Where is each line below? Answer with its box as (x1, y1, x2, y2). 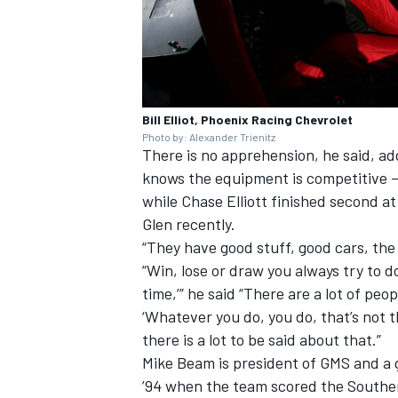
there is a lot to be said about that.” (142, 329, 381, 349)
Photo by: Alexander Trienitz (142, 130, 275, 143)
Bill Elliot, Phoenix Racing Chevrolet (142, 111, 353, 127)
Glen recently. (142, 213, 235, 234)
